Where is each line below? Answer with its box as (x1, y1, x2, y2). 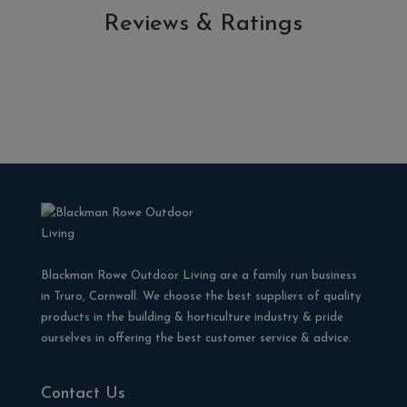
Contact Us (40, 385, 125, 403)
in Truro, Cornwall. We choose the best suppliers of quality (40, 291, 362, 303)
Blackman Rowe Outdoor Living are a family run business (40, 270, 357, 282)
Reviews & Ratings (104, 12, 303, 36)
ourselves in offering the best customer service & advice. (40, 333, 352, 344)
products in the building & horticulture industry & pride (40, 312, 343, 323)
